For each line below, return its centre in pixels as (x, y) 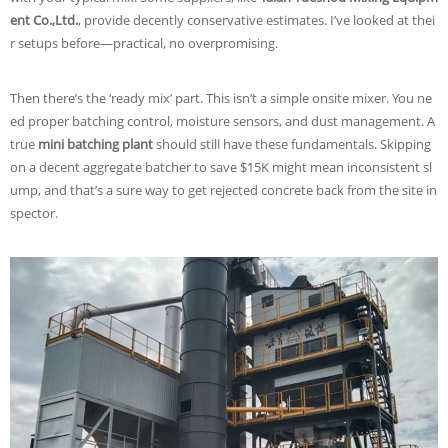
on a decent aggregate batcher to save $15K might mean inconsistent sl (221, 167)
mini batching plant (95, 144)
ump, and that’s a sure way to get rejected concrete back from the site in (223, 190)
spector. (34, 213)
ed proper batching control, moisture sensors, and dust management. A (222, 121)
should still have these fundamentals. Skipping (292, 144)
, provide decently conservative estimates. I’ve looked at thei (256, 20)
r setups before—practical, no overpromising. (144, 43)
